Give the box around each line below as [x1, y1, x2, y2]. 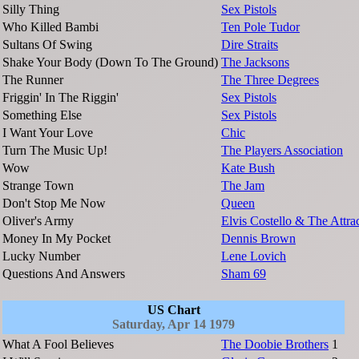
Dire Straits [221, 37, 278, 51]
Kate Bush [221, 160, 275, 175]
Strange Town [2, 178, 74, 192]
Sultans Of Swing [2, 37, 92, 51]
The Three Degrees [221, 72, 319, 87]
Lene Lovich [221, 248, 286, 263]
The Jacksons [221, 54, 289, 69]
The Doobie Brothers [221, 337, 329, 351]
